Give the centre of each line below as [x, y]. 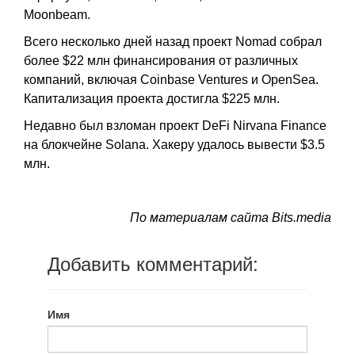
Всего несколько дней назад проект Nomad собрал [173, 42]
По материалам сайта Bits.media [231, 218]
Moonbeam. [57, 15]
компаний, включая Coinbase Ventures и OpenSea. [171, 80]
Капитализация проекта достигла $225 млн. [152, 99]
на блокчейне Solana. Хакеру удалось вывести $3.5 [174, 145]
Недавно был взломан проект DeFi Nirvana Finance [175, 126]
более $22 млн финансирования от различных [161, 61]
